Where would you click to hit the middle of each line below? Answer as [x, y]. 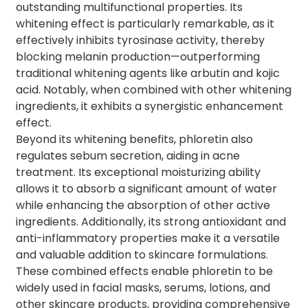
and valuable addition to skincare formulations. [142, 254]
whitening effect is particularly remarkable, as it [145, 23]
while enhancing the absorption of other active [143, 205]
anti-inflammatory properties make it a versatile [147, 238]
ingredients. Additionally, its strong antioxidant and [151, 221]
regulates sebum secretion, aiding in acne [128, 155]
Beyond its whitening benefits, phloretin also [134, 139]
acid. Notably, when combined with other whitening [153, 89]
